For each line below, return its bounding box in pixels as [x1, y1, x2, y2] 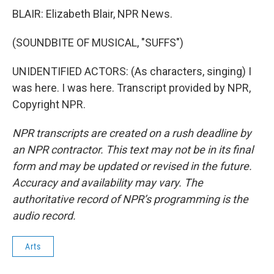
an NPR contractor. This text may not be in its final [12, 143, 253, 156]
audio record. [12, 209, 76, 222]
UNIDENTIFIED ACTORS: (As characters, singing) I [12, 65, 251, 78]
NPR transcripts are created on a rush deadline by [12, 127, 251, 139]
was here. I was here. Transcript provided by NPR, [12, 81, 251, 94]
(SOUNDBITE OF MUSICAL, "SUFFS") [12, 36, 183, 49]
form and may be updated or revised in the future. [12, 160, 252, 172]
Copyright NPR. [12, 98, 86, 111]
